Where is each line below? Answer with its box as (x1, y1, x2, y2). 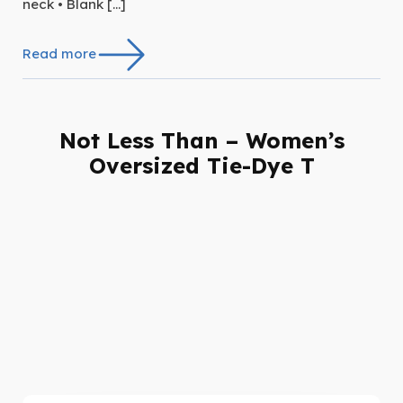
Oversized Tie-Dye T (88, 152, 315, 180)
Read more (22, 44, 96, 62)
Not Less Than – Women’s (58, 127, 345, 155)
